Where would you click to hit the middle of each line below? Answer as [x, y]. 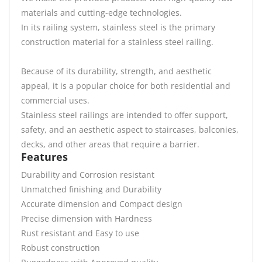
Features [44, 157]
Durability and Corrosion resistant [88, 175]
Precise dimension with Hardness [87, 219]
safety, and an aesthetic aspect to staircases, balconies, [130, 130]
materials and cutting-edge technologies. [101, 13]
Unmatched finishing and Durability [91, 189]
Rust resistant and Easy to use [80, 233]
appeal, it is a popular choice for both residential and [126, 86]
